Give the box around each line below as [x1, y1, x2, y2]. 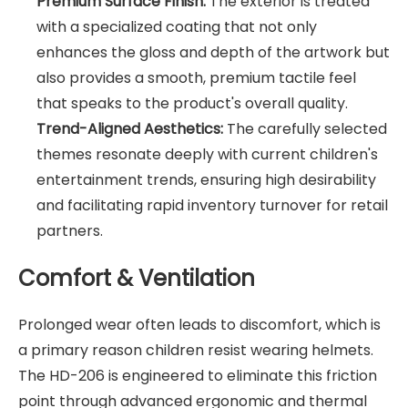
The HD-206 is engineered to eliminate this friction [18, 365, 377, 387]
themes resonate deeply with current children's [36, 144, 378, 166]
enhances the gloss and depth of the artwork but [36, 42, 390, 64]
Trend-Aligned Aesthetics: [36, 118, 223, 140]
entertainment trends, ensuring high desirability [36, 169, 376, 191]
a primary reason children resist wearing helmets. [18, 340, 373, 362]
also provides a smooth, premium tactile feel [36, 67, 356, 89]
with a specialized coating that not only [36, 16, 317, 38]
